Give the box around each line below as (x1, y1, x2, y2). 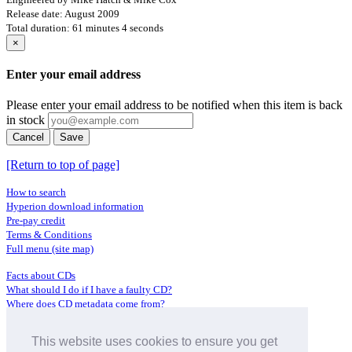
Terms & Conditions (6, 229, 92, 241)
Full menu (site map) (6, 243, 93, 255)
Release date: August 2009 (6, 7, 119, 20)
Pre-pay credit (6, 214, 65, 227)
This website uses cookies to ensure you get (31, 335, 277, 349)
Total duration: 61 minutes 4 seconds (6, 21, 163, 34)
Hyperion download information (6, 200, 144, 213)
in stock (6, 113, 45, 127)
